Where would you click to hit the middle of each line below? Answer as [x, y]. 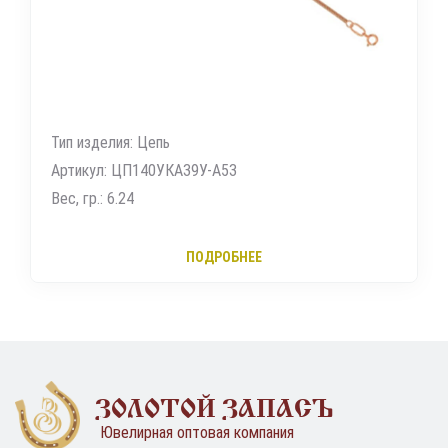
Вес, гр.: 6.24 [92, 199]
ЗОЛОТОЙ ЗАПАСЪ [214, 405]
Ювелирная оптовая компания [197, 433]
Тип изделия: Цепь [110, 143]
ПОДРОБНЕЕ [224, 257]
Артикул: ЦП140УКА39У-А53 [144, 171]
